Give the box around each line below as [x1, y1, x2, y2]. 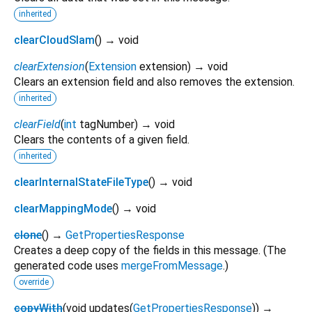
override [19, 276, 49, 287]
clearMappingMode [14, 201, 112, 215]
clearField [14, 117, 61, 131]
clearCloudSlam [14, 33, 95, 47]
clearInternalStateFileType [14, 175, 148, 189]
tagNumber [79, 117, 134, 131]
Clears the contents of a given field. [14, 132, 189, 146]
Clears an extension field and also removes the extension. [14, 75, 295, 88]
